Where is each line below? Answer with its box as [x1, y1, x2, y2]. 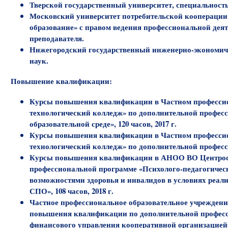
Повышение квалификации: [11, 75, 112, 87]
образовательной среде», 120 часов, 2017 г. [30, 118, 177, 130]
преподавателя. [30, 32, 84, 44]
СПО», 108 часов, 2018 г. [30, 185, 114, 197]
